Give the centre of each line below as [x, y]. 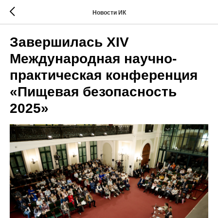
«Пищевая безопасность [93, 92]
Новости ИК [109, 12]
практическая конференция [104, 75]
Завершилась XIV [69, 42]
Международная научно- [93, 59]
